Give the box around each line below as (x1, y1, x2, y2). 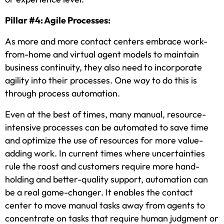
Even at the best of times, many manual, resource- (5, 108, 206, 120)
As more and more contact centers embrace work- (5, 35, 207, 47)
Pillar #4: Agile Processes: (5, 14, 110, 26)
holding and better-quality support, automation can (5, 173, 208, 185)
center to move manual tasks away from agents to (5, 199, 205, 211)
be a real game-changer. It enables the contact (5, 186, 193, 198)
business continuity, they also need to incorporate (5, 61, 202, 73)
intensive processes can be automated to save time (5, 121, 208, 133)
